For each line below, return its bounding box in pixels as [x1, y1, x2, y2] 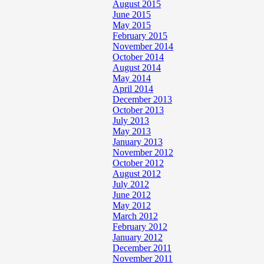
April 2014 [113, 84, 154, 94]
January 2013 [113, 137, 163, 147]
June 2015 [113, 9, 151, 19]
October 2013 [113, 105, 164, 115]
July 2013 [113, 115, 150, 126]
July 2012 [113, 179, 150, 189]
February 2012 [113, 222, 168, 232]
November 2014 [113, 41, 174, 51]
